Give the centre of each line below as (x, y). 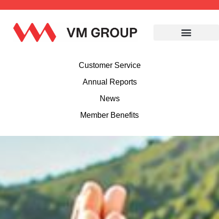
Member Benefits (109, 115)
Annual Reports (109, 82)
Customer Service (109, 66)
